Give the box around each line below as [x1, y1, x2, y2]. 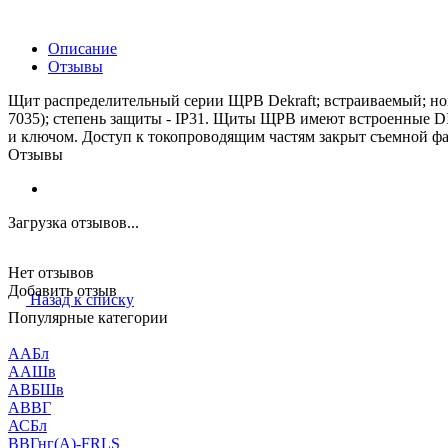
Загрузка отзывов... [8, 213, 139, 231]
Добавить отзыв [8, 281, 117, 299]
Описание [48, 39, 117, 57]
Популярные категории [8, 309, 168, 327]
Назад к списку [30, 291, 134, 309]
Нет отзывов [8, 263, 94, 281]
